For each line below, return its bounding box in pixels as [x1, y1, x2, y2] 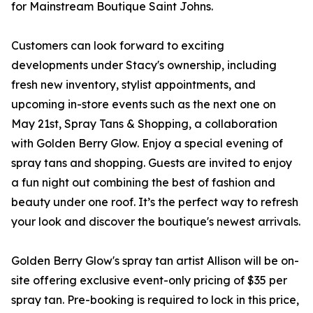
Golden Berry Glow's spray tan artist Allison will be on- [11, 254, 299, 268]
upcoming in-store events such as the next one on [11, 97, 276, 112]
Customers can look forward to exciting [11, 38, 224, 53]
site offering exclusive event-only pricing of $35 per [11, 273, 287, 288]
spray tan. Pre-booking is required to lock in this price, [11, 293, 299, 307]
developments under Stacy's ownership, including [11, 58, 277, 73]
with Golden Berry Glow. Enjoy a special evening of [11, 136, 283, 151]
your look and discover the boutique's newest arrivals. [11, 214, 300, 229]
